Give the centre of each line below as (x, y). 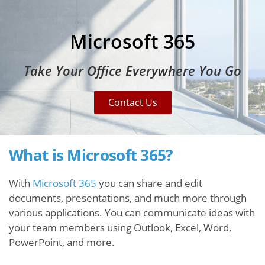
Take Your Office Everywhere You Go (132, 70)
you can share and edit (149, 183)
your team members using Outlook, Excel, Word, (120, 227)
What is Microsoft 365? (91, 155)
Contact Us (132, 103)
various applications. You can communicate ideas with (132, 213)
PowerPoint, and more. (62, 242)
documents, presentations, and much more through (128, 198)
